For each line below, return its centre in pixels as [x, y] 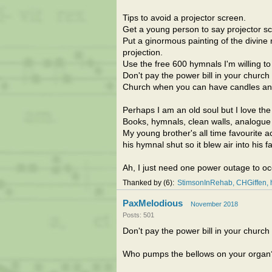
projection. [143, 53]
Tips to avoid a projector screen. [184, 18]
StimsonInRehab [205, 183]
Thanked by [143, 183]
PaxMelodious [153, 203]
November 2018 [214, 204]
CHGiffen [251, 183]
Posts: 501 [138, 215]
